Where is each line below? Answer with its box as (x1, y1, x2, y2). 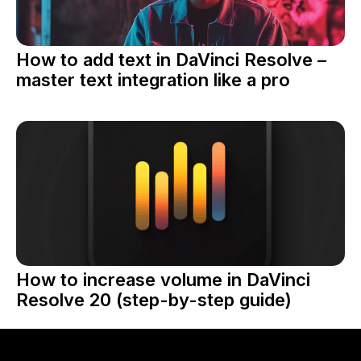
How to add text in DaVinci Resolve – (16, 48, 326, 70)
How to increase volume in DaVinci (16, 268, 310, 290)
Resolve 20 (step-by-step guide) (16, 288, 292, 310)
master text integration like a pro (16, 68, 290, 90)
